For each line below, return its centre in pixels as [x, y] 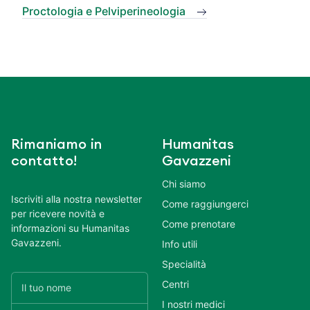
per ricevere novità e [58, 213]
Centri [175, 284]
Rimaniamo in [57, 144]
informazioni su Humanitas [70, 228]
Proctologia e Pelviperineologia [104, 11]
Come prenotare [199, 224]
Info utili [180, 244]
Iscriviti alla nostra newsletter [76, 199]
